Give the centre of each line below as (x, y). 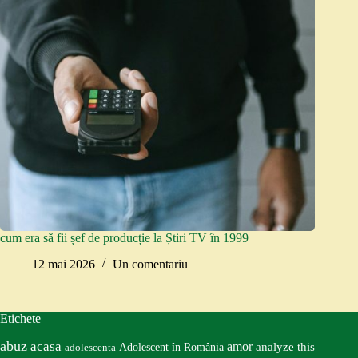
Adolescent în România (171, 346)
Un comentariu (150, 264)
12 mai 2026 (64, 264)
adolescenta (90, 347)
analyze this (285, 346)
